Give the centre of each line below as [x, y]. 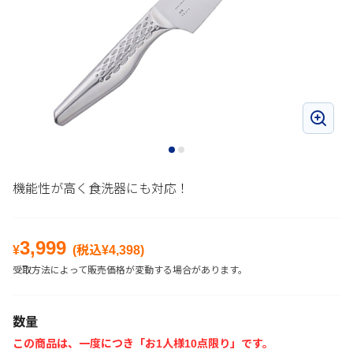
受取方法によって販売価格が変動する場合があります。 [130, 270]
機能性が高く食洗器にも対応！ [101, 189]
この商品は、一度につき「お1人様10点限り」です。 [143, 344]
